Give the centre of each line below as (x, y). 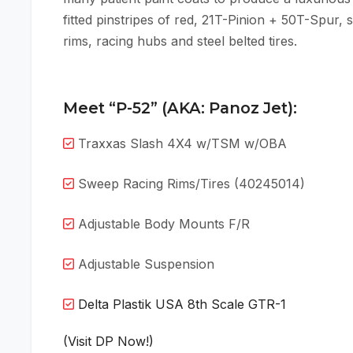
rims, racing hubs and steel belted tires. (180, 41)
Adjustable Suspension (144, 264)
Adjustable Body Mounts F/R (162, 224)
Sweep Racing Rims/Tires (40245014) (190, 184)
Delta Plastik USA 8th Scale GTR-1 (182, 305)
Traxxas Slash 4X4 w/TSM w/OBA (180, 144)
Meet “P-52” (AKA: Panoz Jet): (180, 108)
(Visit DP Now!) (108, 342)
